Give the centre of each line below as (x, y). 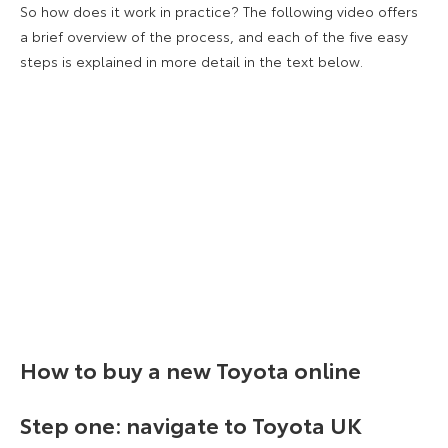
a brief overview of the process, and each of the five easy (214, 36)
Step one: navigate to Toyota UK (191, 423)
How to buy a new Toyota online (190, 368)
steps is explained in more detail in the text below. (191, 61)
